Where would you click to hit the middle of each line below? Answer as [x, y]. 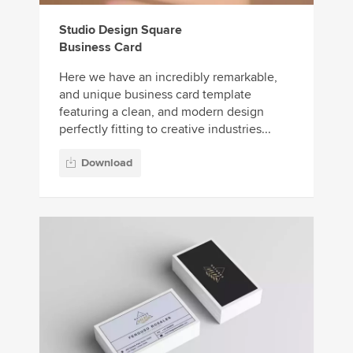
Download [107, 163]
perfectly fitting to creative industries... [165, 129]
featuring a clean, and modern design [162, 111]
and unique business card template [155, 94]
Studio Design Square [121, 30]
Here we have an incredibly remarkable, [168, 77]
